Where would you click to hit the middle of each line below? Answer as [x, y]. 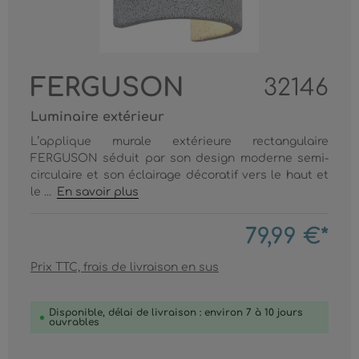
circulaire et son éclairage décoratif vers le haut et [179, 175]
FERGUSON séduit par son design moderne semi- [179, 158]
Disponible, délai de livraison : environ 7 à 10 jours [176, 313]
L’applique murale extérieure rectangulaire [179, 141]
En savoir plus [98, 192]
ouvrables [74, 322]
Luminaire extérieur [97, 117]
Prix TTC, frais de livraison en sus [125, 267]
